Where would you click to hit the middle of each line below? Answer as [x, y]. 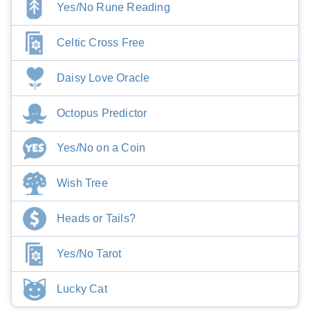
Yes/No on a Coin [101, 148]
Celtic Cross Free [101, 42]
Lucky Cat [82, 289]
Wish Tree [82, 183]
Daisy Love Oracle [103, 77]
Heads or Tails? [96, 218]
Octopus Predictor [102, 113]
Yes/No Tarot [89, 253]
